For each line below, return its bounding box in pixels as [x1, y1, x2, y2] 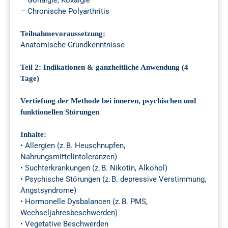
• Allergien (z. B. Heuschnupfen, [20, 141, 125, 151]
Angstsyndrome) [20, 186, 76, 195]
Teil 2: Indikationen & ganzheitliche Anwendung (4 [20, 63, 188, 72]
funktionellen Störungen [20, 108, 99, 117]
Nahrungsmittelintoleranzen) [20, 152, 117, 162]
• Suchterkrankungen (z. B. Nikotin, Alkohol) [20, 163, 167, 173]
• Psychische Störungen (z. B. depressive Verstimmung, [20, 175, 206, 184]
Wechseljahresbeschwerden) [20, 208, 118, 218]
